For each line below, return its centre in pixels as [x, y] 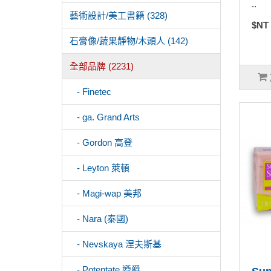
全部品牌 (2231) [102, 66]
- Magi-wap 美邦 [106, 193]
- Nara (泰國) [99, 219]
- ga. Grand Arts [105, 117]
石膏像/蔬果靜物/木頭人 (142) [129, 41]
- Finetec [90, 92]
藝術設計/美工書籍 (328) [119, 15]
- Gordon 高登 [101, 142]
